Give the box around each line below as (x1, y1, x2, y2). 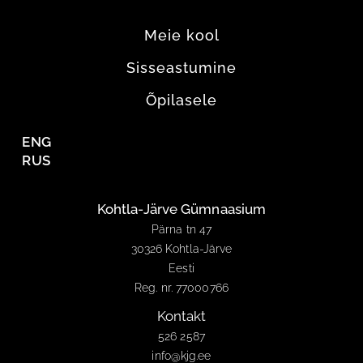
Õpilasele (146, 91, 217, 109)
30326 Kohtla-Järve (130, 241, 233, 255)
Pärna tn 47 (151, 222, 212, 236)
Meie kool (143, 26, 220, 44)
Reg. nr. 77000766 (135, 280, 228, 294)
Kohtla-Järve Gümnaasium (96, 200, 267, 217)
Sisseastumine (126, 58, 237, 76)
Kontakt (156, 307, 207, 324)
